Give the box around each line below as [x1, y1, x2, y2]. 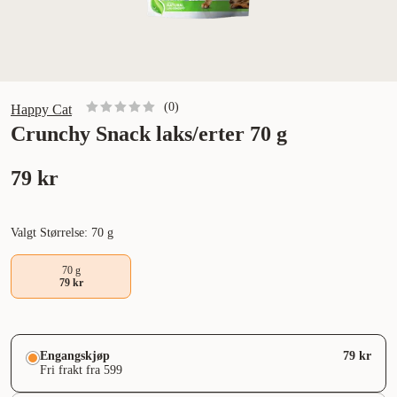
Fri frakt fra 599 [40, 363, 122, 378]
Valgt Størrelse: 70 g [11, 226, 113, 240]
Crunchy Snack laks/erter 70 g [11, 122, 287, 146]
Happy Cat [11, 102, 72, 118]
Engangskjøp [40, 349, 110, 363]
